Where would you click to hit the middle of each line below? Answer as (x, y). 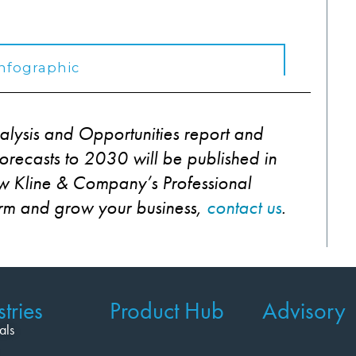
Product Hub (167, 311)
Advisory (304, 311)
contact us (244, 207)
